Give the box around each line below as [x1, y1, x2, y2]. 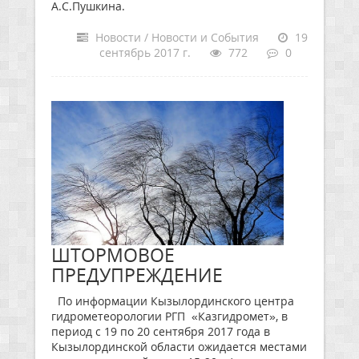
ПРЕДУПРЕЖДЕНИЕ [51, 262, 223, 288]
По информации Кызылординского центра [51, 293, 294, 309]
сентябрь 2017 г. [99, 45, 191, 60]
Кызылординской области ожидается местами [51, 339, 307, 354]
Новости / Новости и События [92, 30, 259, 45]
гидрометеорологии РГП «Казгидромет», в [51, 309, 288, 324]
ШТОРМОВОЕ [51, 242, 175, 268]
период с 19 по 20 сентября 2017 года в [51, 324, 270, 339]
